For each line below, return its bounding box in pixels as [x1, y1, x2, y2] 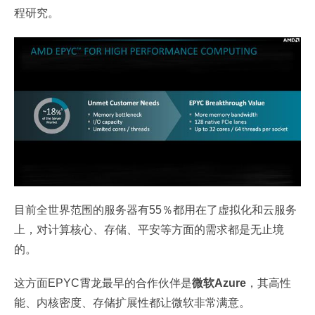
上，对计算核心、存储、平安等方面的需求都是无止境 [14, 224, 284, 236]
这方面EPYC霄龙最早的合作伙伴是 [14, 277, 192, 290]
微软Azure [192, 277, 246, 290]
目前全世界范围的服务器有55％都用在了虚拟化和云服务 [14, 204, 297, 217]
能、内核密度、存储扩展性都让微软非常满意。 [14, 297, 250, 309]
